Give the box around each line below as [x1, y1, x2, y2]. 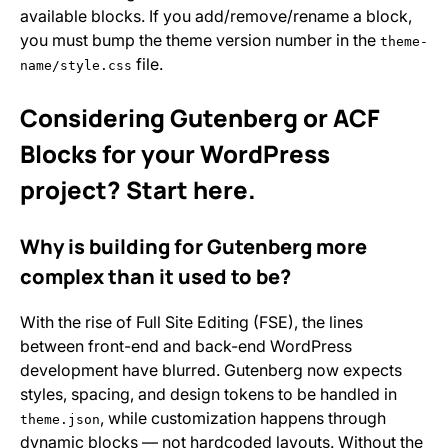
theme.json [20, 412, 100, 427]
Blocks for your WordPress [20, 137, 330, 170]
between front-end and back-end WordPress [20, 336, 352, 356]
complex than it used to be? [20, 263, 291, 290]
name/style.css [20, 58, 132, 73]
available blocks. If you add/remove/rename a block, [20, 6, 412, 26]
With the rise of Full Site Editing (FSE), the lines [20, 312, 363, 332]
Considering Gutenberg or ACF [20, 101, 380, 134]
